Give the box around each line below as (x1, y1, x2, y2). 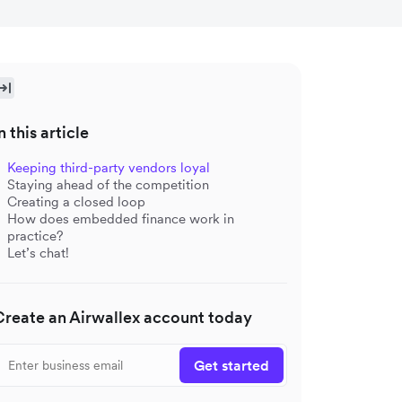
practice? (7, 226, 64, 244)
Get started (194, 355, 269, 374)
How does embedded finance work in (7, 209, 234, 227)
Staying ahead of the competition (7, 175, 209, 193)
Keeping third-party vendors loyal (7, 158, 210, 176)
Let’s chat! (7, 243, 69, 261)
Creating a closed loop (7, 192, 145, 210)
